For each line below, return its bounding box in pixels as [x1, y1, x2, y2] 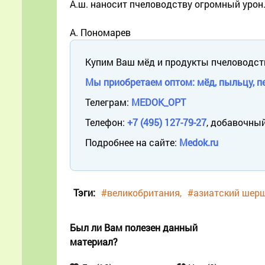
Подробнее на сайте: [85, 135, 179, 148]
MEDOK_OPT [131, 95, 186, 108]
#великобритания [101, 186, 180, 199]
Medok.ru [179, 135, 218, 148]
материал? [70, 235, 118, 248]
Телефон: [85, 115, 127, 128]
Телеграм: [85, 95, 131, 108]
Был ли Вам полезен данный [70, 221, 198, 234]
